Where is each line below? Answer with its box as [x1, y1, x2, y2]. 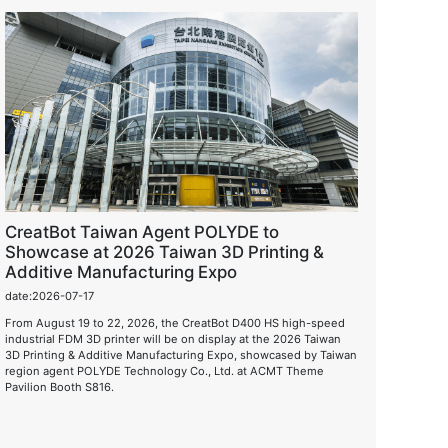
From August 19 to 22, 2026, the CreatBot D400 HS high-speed [4, 315, 345, 330]
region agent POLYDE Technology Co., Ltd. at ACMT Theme [4, 363, 324, 378]
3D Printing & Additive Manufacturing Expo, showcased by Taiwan [4, 347, 357, 362]
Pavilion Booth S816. [4, 379, 114, 394]
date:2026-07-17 [4, 288, 94, 303]
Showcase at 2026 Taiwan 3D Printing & [4, 242, 324, 262]
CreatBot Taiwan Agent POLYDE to [4, 222, 279, 242]
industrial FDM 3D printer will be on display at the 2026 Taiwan [4, 331, 341, 346]
